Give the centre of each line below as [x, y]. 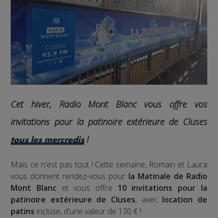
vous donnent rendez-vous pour [70, 176]
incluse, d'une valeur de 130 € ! [88, 211]
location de [185, 199]
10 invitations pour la [162, 188]
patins [23, 211]
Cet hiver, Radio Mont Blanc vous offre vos [109, 104]
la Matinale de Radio [168, 176]
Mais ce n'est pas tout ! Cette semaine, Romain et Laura [109, 164]
